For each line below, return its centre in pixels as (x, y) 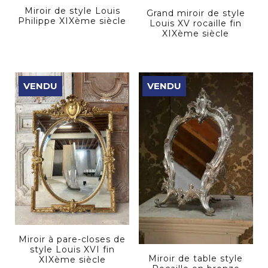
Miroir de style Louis (72, 10)
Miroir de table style (196, 258)
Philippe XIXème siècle (72, 21)
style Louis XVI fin (72, 249)
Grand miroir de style (196, 13)
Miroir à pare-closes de (72, 239)
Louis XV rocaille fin (196, 24)
